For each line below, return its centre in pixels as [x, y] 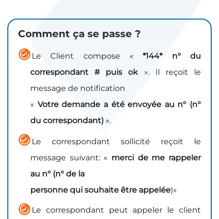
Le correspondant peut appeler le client [116, 210]
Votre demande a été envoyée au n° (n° [119, 105]
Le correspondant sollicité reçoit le [116, 142]
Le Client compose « [88, 56]
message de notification [78, 88]
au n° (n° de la [57, 174]
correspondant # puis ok [84, 72]
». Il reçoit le [170, 72]
